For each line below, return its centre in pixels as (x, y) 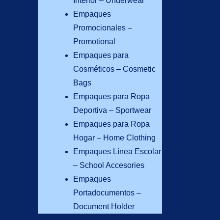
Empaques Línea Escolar (117, 152)
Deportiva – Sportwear (112, 110)
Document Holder (104, 207)
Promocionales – (103, 28)
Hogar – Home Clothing (114, 138)
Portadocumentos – (107, 193)
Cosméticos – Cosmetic (114, 69)
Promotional (94, 42)
